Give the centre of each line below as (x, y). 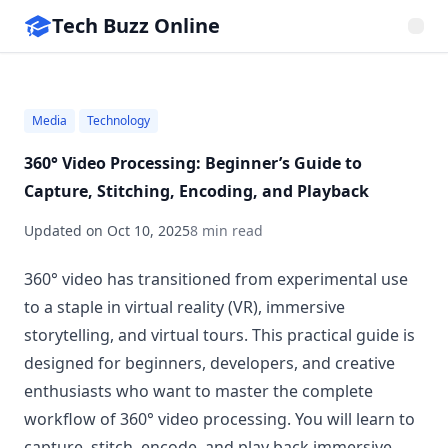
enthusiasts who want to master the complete (198, 391)
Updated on (65, 230)
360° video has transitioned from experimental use (216, 279)
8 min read (226, 230)
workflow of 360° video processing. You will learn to (219, 419)
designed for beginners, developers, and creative (209, 363)
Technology (118, 120)
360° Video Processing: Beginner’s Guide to (193, 163)
